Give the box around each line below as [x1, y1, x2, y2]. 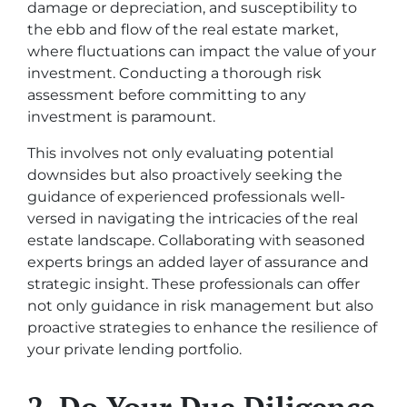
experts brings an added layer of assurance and [27, 253, 369, 271]
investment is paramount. [27, 107, 215, 125]
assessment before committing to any [27, 85, 306, 104]
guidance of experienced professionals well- [27, 187, 345, 205]
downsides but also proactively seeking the [27, 165, 342, 184]
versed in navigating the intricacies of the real [27, 209, 358, 227]
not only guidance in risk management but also [27, 296, 373, 314]
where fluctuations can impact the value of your [27, 42, 376, 60]
